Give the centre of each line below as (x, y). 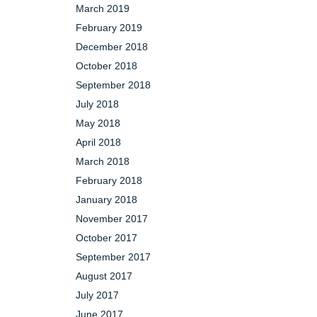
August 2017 (104, 276)
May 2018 (98, 123)
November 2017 (112, 219)
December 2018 (112, 47)
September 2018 (113, 85)
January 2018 (106, 200)
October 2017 (106, 238)
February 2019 (109, 28)
